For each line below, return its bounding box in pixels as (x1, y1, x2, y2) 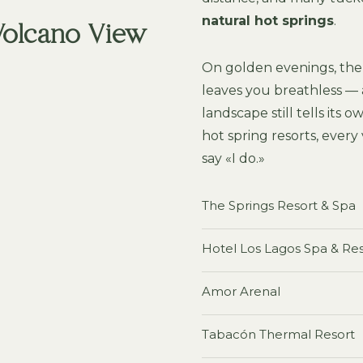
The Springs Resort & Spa (202, 198, 356, 213)
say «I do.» (202, 151, 265, 166)
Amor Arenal (202, 284, 280, 299)
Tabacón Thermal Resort (202, 327, 355, 342)
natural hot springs (202, 13, 334, 28)
